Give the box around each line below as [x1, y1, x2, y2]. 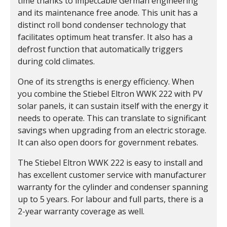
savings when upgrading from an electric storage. [18, 125, 206, 136]
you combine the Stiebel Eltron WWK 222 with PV [18, 88, 203, 99]
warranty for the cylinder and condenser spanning [18, 181, 208, 193]
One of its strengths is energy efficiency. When [18, 76, 194, 87]
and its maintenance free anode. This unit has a [18, 7, 198, 18]
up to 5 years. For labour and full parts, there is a [18, 194, 203, 205]
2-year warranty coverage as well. [18, 206, 144, 217]
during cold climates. [18, 56, 95, 67]
